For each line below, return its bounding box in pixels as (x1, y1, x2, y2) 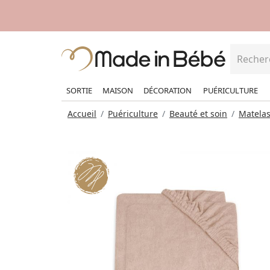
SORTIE (66, 84, 92, 96)
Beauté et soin (169, 107, 227, 119)
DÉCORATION (143, 84, 192, 96)
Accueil (67, 107, 96, 119)
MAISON (102, 84, 133, 96)
